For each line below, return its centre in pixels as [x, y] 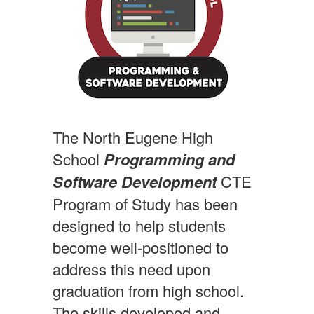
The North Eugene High [133, 137]
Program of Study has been [145, 204]
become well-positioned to [141, 247]
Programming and [169, 159]
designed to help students [139, 225]
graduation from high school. [148, 291]
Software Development [137, 182]
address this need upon [131, 269]
